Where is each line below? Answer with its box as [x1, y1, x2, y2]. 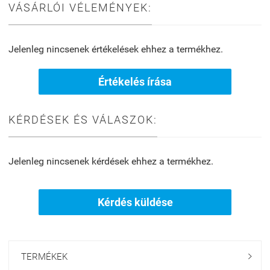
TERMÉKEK [21, 251, 67, 263]
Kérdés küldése [97, 196, 173, 209]
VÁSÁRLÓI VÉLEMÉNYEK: [8, 1, 152, 14]
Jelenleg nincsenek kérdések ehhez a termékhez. [8, 155, 213, 168]
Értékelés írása [98, 75, 172, 89]
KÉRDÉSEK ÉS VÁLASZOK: [8, 113, 157, 127]
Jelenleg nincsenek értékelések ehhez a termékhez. [8, 43, 223, 55]
